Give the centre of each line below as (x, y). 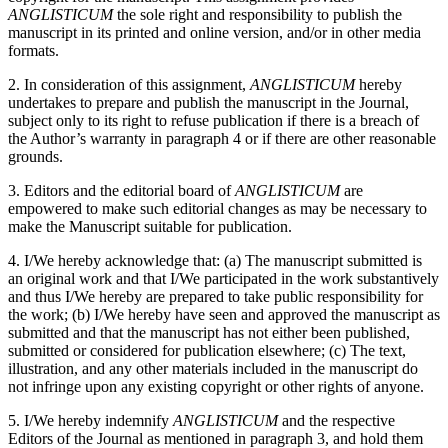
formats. (33, 51)
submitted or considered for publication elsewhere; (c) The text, (207, 351)
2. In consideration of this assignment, (129, 85)
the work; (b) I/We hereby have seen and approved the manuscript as (224, 315)
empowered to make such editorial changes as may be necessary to (217, 209)
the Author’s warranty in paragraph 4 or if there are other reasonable (222, 139)
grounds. (35, 157)
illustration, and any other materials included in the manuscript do (213, 369)
